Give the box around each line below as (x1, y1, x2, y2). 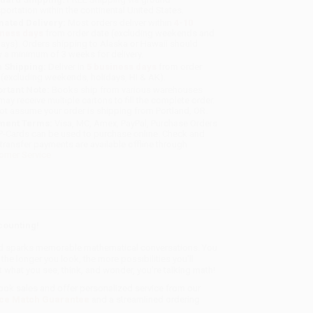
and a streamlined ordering (89, 294, 200, 305)
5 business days (87, 61, 157, 73)
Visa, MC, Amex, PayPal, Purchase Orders (52, 118, 218, 129)
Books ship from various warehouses (50, 85, 203, 96)
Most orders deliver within (66, 17, 175, 29)
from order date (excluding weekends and (43, 28, 215, 39)
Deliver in (46, 61, 87, 73)
